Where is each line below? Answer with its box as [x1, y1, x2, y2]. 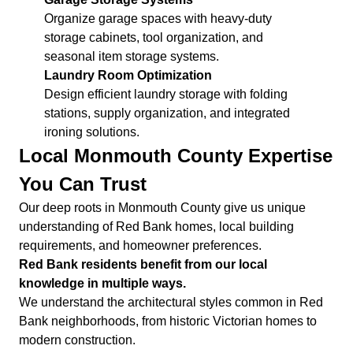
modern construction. [19, 333, 136, 347]
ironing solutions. [44, 124, 139, 139]
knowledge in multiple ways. [19, 276, 186, 290]
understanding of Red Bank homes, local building [19, 219, 294, 233]
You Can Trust [19, 173, 147, 195]
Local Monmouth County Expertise [19, 144, 333, 166]
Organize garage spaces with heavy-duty [44, 11, 272, 25]
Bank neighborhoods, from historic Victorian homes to [19, 314, 317, 328]
